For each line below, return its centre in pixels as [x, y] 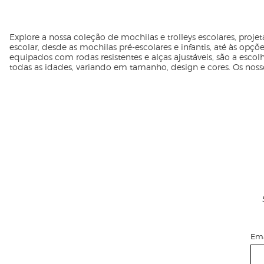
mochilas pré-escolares [126, 47]
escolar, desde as [44, 47]
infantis [195, 47]
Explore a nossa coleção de [65, 37]
